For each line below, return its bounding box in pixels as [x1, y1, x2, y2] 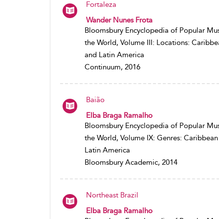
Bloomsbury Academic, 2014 [85, 158, 177, 167]
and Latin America [85, 50, 144, 59]
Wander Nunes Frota [86, 16, 153, 24]
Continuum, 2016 [85, 63, 140, 71]
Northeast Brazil [86, 191, 138, 199]
